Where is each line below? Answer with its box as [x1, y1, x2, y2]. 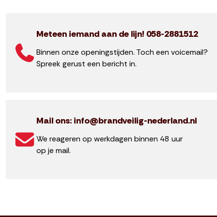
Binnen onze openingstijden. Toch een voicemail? [36, 46, 208, 57]
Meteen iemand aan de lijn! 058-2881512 [36, 28, 198, 40]
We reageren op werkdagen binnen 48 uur [36, 133, 183, 144]
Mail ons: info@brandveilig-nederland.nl [36, 114, 197, 126]
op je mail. [36, 145, 71, 155]
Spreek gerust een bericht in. [36, 58, 137, 69]
